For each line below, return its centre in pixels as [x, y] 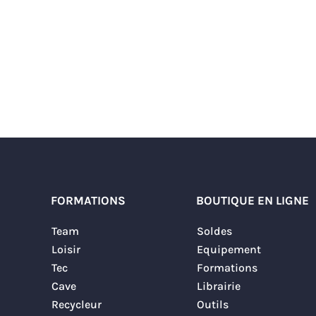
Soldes [214, 231]
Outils [213, 304]
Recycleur [77, 304]
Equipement [229, 249]
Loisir [66, 249]
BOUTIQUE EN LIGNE [253, 200]
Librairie [219, 286]
